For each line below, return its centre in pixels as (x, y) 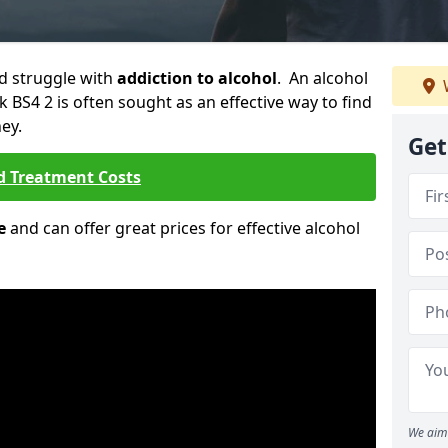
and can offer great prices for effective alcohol (183, 228)
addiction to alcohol (197, 78)
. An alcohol (322, 78)
